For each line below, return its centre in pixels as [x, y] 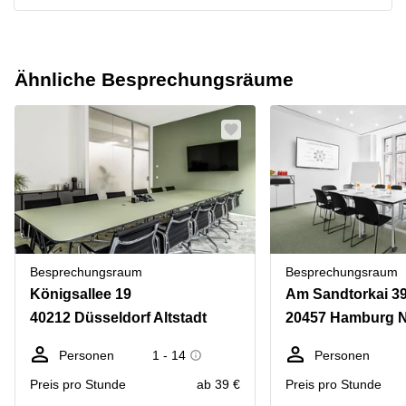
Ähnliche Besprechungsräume [154, 79]
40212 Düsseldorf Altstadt [118, 318]
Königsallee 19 [81, 294]
